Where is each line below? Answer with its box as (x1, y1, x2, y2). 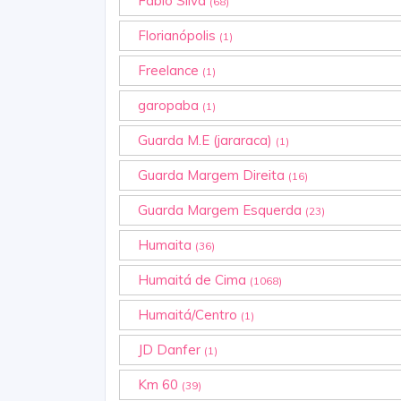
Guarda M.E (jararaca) (138, 131, 276, 149)
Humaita (138, 235, 195, 253)
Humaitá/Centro (138, 305, 241, 323)
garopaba (138, 96, 202, 114)
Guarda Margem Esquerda (138, 200, 305, 218)
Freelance (138, 61, 202, 79)
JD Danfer (138, 340, 204, 358)
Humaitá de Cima (138, 270, 250, 288)
